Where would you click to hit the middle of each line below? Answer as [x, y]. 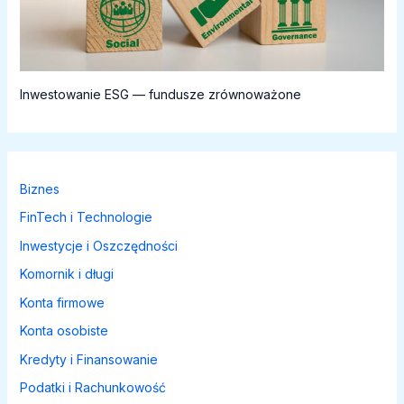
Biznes [39, 188]
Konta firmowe [62, 302]
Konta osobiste [64, 331]
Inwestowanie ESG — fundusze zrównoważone [160, 94]
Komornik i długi [66, 274]
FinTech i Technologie [86, 217]
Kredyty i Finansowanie [88, 359]
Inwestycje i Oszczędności [98, 245]
